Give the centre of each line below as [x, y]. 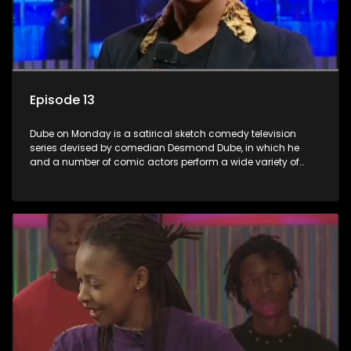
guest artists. [61, 190]
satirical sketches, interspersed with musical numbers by [165, 175]
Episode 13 [62, 100]
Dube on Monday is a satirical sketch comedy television [163, 133]
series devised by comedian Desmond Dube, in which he [165, 147]
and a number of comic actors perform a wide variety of [165, 161]
